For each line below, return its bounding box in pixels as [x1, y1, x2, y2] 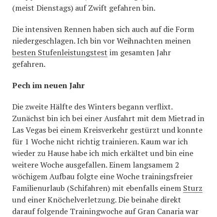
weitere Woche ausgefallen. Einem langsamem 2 [12, 159, 179, 170]
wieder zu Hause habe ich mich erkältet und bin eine [12, 148, 193, 158]
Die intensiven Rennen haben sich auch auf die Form [12, 24, 194, 34]
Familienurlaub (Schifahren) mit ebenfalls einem [12, 183, 183, 193]
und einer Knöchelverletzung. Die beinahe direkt [12, 194, 181, 205]
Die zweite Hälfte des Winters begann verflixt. [12, 101, 172, 112]
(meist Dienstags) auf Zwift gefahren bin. [12, 2, 155, 13]
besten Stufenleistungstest [12, 47, 108, 58]
